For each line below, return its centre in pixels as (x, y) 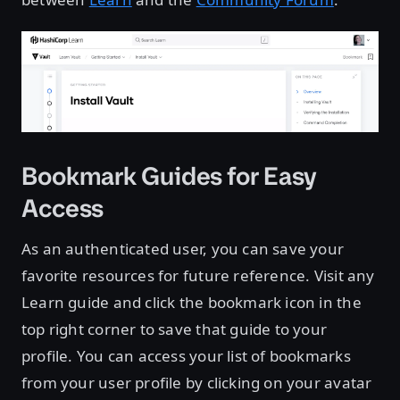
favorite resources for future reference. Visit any (198, 275)
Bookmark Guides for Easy (170, 176)
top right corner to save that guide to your (175, 329)
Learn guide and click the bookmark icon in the (192, 302)
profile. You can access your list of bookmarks (186, 355)
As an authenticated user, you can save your (183, 248)
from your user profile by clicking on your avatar (197, 382)
